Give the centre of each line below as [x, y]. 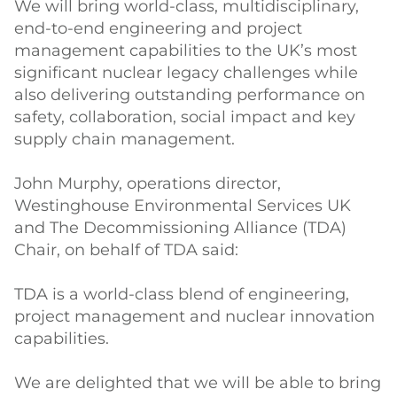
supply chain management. [125, 139]
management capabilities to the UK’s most [186, 51]
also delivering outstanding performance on [190, 95]
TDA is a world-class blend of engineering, [182, 294]
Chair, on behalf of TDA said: [126, 250]
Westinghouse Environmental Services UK [183, 206]
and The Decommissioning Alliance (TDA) [180, 228]
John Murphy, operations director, [148, 183]
